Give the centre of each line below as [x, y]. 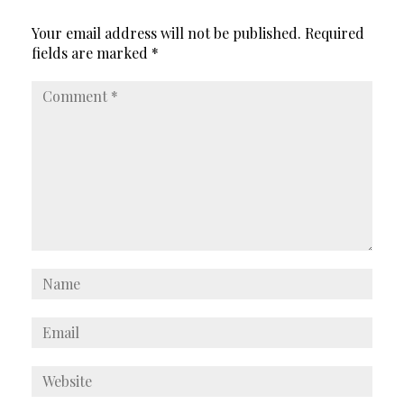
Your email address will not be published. [166, 33]
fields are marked [92, 53]
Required [335, 33]
